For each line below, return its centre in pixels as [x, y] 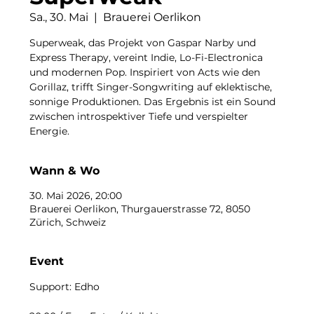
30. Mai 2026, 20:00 [76, 196]
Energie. [50, 131]
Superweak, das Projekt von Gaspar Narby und [143, 43]
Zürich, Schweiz [68, 223]
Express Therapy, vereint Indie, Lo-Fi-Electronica [146, 58]
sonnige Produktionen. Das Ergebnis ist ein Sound [153, 102]
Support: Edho [65, 287]
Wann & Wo [65, 171]
